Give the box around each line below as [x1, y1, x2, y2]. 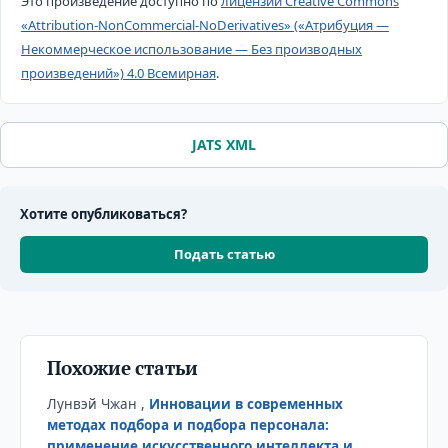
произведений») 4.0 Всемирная [20, 63, 216, 82]
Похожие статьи [46, 354, 199, 380]
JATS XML [192, 134, 256, 154]
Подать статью [173, 244, 275, 263]
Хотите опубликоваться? [19, 204, 187, 223]
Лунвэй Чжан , [46, 394, 149, 413]
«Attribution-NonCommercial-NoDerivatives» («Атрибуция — [20, 15, 389, 34]
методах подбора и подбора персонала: [46, 415, 329, 434]
